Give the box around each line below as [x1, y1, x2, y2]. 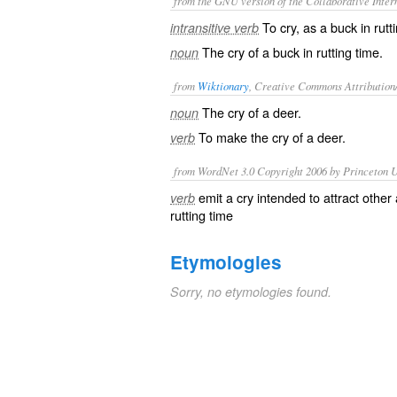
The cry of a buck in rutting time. [202, 43, 383, 61]
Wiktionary [198, 78, 249, 93]
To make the [198, 128, 272, 146]
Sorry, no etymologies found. [170, 283, 331, 300]
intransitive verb [170, 19, 259, 36]
